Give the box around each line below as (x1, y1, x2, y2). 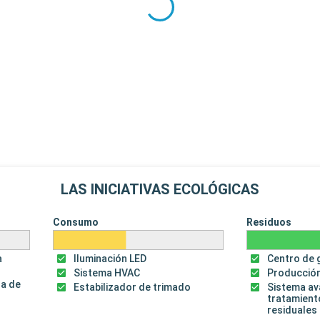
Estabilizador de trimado (73, 281, 191, 294)
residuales (267, 304, 318, 316)
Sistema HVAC (73, 267, 140, 279)
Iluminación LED (73, 253, 146, 265)
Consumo (52, 216, 99, 229)
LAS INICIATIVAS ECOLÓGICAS (61, 181, 259, 199)
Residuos (246, 216, 292, 229)
